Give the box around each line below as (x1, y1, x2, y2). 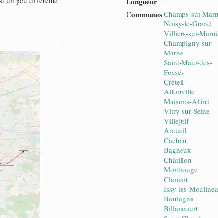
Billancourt (164, 203, 198, 213)
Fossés (164, 67, 184, 77)
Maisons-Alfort (164, 96, 209, 106)
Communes (126, 9, 162, 19)
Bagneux (164, 145, 191, 155)
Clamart (164, 174, 188, 184)
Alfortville (164, 87, 195, 96)
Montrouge (164, 164, 198, 174)
